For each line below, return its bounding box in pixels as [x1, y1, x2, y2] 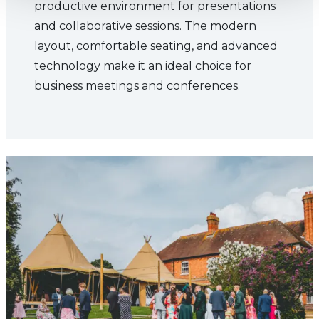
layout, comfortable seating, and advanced [34, 39, 278, 53]
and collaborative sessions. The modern [34, 19, 256, 33]
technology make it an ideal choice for [34, 59, 251, 73]
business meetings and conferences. [34, 79, 240, 93]
